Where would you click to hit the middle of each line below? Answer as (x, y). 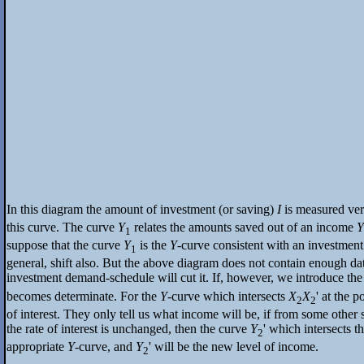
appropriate (37, 347)
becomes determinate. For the (83, 296)
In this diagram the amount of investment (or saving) (142, 209)
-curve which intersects (228, 296)
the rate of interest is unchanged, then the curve (128, 328)
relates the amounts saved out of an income (244, 227)
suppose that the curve (65, 245)
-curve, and (105, 347)
